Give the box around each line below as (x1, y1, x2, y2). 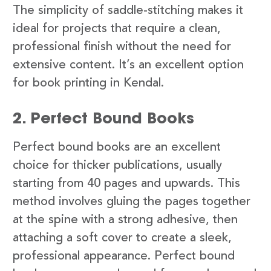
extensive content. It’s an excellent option (13, 59, 244, 72)
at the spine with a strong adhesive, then (13, 214, 238, 227)
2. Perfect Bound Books (13, 108, 194, 128)
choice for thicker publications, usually (13, 160, 222, 172)
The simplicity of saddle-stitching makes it (13, 5, 243, 18)
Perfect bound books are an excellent (13, 142, 221, 154)
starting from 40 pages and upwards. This (13, 178, 240, 191)
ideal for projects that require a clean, (13, 23, 221, 36)
